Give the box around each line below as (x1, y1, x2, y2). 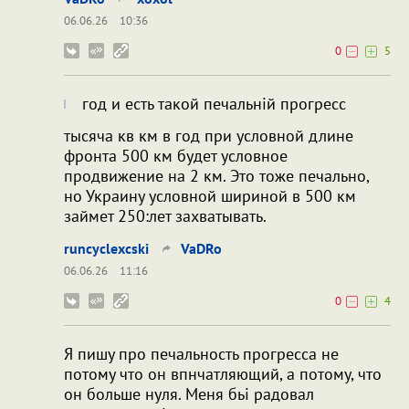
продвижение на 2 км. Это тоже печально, (64, 164, 369, 186)
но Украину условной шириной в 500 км (64, 184, 356, 206)
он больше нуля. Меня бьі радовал (64, 383, 314, 404)
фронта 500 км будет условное (64, 144, 288, 166)
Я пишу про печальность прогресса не (64, 342, 339, 364)
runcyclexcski (64, 238, 149, 257)
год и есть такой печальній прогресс (82, 92, 346, 114)
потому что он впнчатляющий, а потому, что (64, 362, 382, 384)
